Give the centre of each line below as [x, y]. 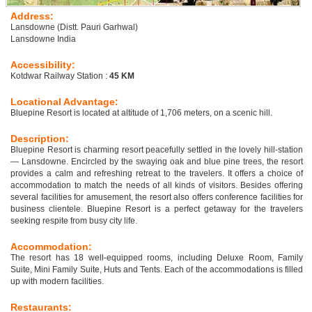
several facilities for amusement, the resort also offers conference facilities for [157, 197]
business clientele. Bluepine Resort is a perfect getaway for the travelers [157, 209]
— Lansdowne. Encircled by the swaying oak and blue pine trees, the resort [157, 162]
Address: [32, 16]
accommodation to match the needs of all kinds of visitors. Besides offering [157, 186]
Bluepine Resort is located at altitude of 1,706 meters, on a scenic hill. [141, 113]
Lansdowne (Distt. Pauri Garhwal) [74, 28]
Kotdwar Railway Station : [60, 76]
